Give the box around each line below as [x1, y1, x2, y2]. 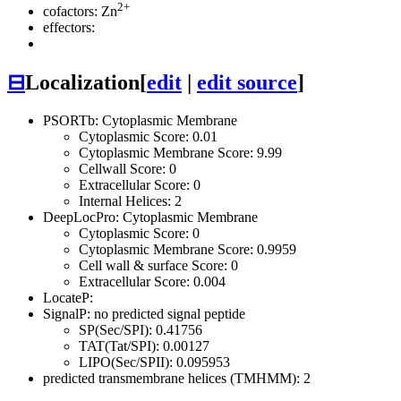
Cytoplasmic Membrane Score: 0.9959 [79, 242, 296, 258]
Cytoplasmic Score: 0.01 [79, 129, 218, 145]
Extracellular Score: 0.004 [79, 274, 226, 290]
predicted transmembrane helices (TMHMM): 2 [43, 371, 311, 387]
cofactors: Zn [43, 4, 117, 20]
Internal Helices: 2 [79, 193, 182, 209]
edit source [197, 71, 297, 95]
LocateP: [43, 290, 93, 306]
